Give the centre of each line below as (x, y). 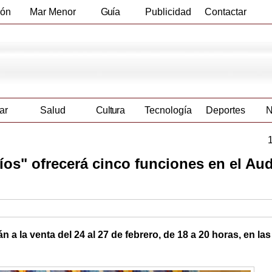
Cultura (110, 110)
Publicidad (168, 12)
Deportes (226, 110)
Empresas (110, 36)
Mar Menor (53, 12)
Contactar (226, 12)
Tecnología (168, 110)
